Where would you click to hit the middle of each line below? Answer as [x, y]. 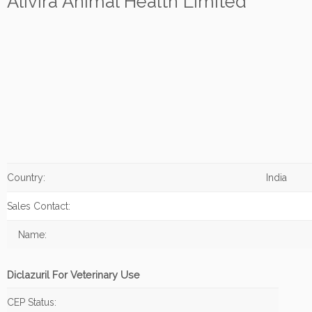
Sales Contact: [39, 206]
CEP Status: [32, 302]
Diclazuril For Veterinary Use [73, 275]
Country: [26, 178]
